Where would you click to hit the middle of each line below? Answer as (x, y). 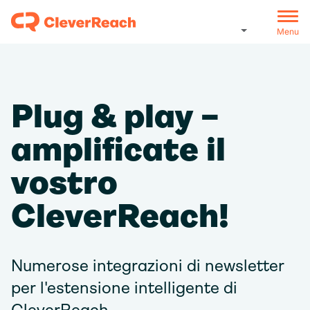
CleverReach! (120, 216)
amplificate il (118, 149)
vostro (64, 182)
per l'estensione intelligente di (124, 288)
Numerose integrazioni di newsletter (148, 266)
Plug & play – (115, 116)
